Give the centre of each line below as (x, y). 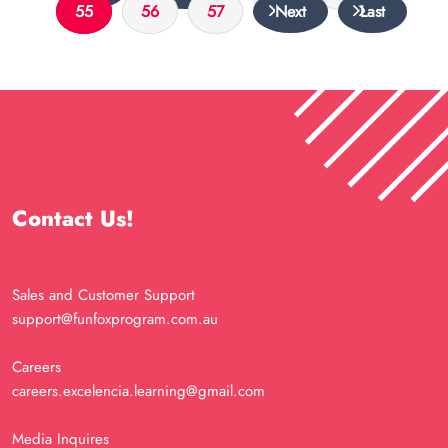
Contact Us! (73, 218)
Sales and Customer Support (103, 295)
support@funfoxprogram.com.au (115, 319)
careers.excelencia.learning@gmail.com (138, 391)
